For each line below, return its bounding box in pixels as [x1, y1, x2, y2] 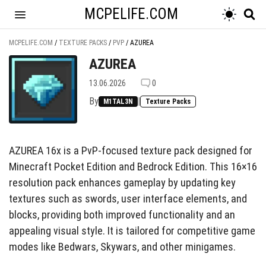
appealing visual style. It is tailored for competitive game [9, 224, 255, 237]
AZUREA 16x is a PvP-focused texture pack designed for [9, 144, 252, 157]
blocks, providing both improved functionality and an [9, 208, 235, 221]
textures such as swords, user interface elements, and [9, 192, 247, 205]
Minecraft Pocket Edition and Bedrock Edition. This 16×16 [9, 160, 257, 173]
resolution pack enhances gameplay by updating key [9, 176, 236, 189]
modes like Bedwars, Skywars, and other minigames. [9, 240, 236, 253]
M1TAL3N [103, 97, 133, 106]
